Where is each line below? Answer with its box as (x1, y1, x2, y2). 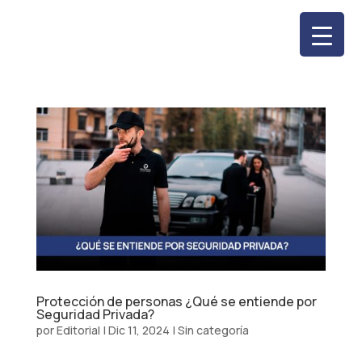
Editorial (56, 322, 100, 338)
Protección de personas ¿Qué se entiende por (36, 292, 317, 310)
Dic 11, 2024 (107, 322, 170, 338)
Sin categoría (177, 322, 249, 338)
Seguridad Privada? (36, 305, 154, 323)
